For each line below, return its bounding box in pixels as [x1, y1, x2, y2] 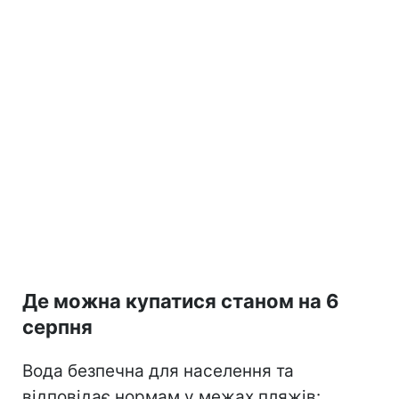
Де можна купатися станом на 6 [22, 289, 339, 313]
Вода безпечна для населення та [22, 360, 294, 381]
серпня [22, 314, 93, 338]
